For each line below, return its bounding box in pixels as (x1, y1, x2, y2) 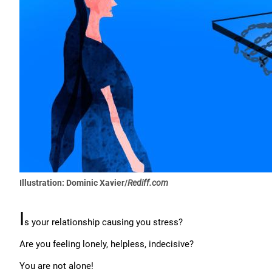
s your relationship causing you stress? (24, 217, 183, 228)
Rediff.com (127, 178, 168, 188)
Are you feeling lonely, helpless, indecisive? (19, 239, 194, 250)
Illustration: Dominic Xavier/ (19, 178, 127, 188)
